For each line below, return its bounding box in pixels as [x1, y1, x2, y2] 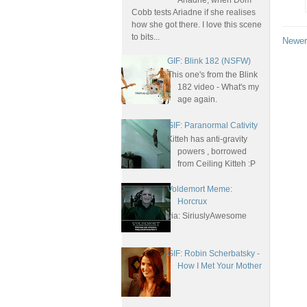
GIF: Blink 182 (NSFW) [167, 56, 251, 66]
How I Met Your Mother [177, 261, 262, 271]
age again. [177, 95, 219, 105]
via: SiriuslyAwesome [167, 210, 247, 221]
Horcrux [177, 197, 207, 207]
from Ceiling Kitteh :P [177, 159, 256, 169]
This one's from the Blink [167, 70, 258, 80]
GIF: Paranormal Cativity [167, 120, 258, 130]
